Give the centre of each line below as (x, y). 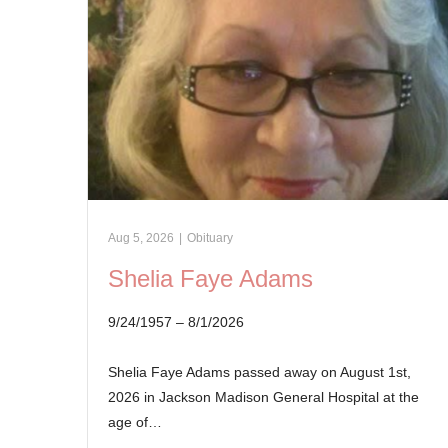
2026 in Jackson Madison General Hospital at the (263, 396)
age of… (135, 421)
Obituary (210, 237)
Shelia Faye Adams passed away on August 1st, (259, 371)
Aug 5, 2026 (141, 237)
